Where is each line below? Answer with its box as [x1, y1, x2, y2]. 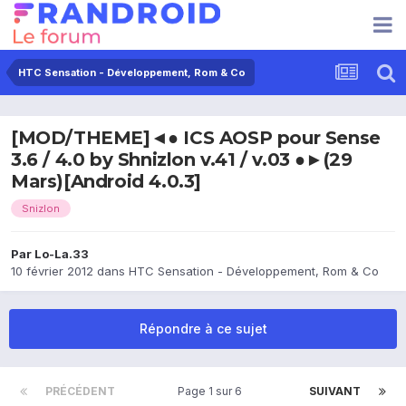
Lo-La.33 [34, 246, 89, 262]
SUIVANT [309, 384, 361, 399]
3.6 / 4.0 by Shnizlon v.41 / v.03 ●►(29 [11, 149, 353, 171]
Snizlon [22, 202, 60, 216]
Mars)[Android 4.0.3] [11, 170, 202, 193]
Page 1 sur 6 [177, 384, 247, 399]
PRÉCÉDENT [45, 384, 115, 399]
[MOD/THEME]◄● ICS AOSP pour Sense [11, 127, 381, 150]
